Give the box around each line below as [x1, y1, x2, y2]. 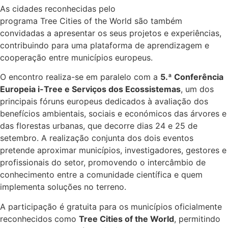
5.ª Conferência [160, 72, 223, 82]
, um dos [181, 84, 214, 95]
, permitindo [174, 213, 220, 224]
